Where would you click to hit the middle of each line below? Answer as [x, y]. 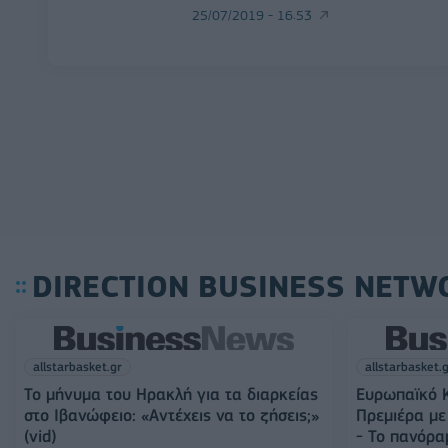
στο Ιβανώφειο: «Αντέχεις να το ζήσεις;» [171, 415]
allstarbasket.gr [77, 366]
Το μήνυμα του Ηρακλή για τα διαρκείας [171, 394]
